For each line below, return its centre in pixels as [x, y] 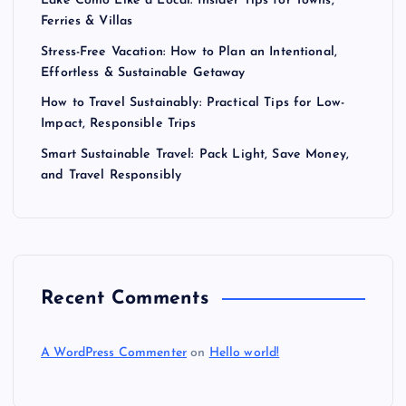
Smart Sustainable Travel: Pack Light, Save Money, [195, 155]
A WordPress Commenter [114, 353]
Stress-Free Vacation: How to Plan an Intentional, [189, 52]
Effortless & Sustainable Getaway [143, 73]
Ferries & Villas [87, 22]
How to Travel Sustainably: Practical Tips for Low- [193, 103]
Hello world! [244, 353]
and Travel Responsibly [111, 176]
